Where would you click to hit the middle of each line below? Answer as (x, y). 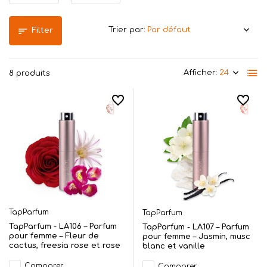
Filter (42, 30)
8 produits (30, 73)
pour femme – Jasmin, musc (196, 236)
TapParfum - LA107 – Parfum (196, 227)
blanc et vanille (174, 246)
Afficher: (201, 73)
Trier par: (127, 30)
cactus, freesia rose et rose (65, 245)
